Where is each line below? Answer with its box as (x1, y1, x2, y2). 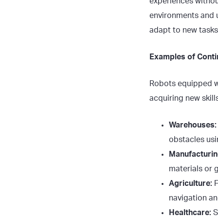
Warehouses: (169, 121, 217, 129)
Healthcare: (169, 209, 211, 217)
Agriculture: (169, 180, 212, 187)
